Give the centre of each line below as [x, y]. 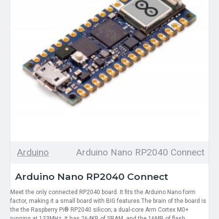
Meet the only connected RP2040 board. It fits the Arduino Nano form [103, 192]
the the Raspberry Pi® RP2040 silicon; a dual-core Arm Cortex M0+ [99, 209]
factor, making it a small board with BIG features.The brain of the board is [108, 201]
